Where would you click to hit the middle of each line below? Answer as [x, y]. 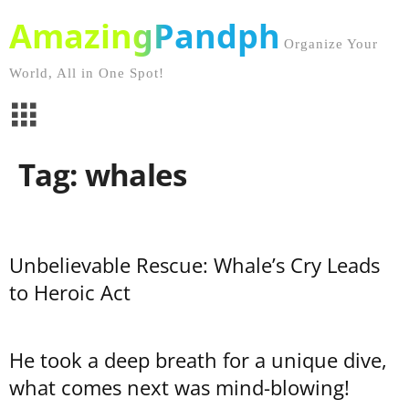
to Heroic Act [70, 292]
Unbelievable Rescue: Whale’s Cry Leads [194, 265]
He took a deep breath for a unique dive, [198, 360]
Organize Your [331, 44]
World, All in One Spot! [87, 73]
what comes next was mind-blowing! [179, 387]
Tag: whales [103, 175]
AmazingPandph [145, 36]
